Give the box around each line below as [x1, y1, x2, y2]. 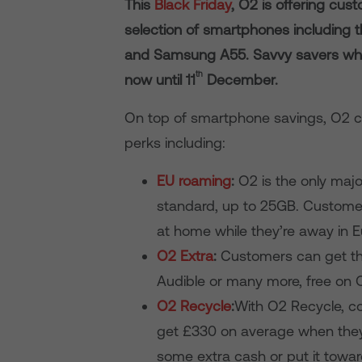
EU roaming [157, 172, 232, 189]
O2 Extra [157, 247, 214, 264]
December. [203, 71, 279, 88]
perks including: [124, 134, 226, 151]
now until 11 [124, 71, 196, 88]
